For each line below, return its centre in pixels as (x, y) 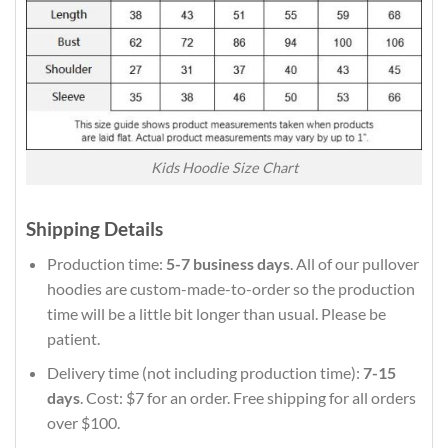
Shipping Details (94, 228)
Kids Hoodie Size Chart (224, 168)
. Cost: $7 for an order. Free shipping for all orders (247, 398)
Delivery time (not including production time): (204, 373)
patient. (73, 338)
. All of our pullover (354, 263)
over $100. (83, 423)
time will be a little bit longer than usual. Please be (216, 313)
